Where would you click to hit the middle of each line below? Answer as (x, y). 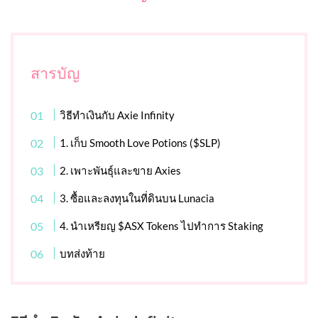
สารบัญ (55, 73)
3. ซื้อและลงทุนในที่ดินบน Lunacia (137, 198)
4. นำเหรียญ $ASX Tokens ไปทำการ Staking (162, 226)
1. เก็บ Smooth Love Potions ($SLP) (141, 143)
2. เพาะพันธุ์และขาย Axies (121, 171)
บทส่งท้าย (83, 254)
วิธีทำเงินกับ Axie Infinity (117, 115)
